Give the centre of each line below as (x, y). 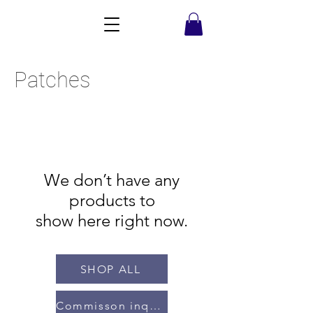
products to (112, 201)
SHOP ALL (110, 269)
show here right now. (112, 221)
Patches (52, 80)
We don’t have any (112, 180)
